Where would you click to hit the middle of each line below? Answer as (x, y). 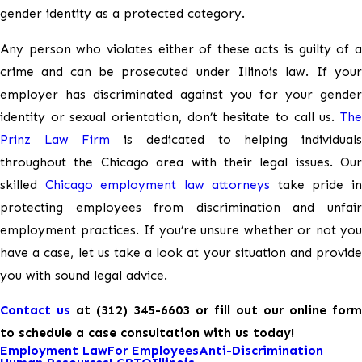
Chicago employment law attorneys (158, 184)
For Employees (153, 351)
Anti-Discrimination (261, 351)
